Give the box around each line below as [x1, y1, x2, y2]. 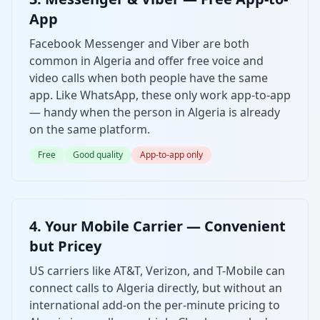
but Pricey [29, 236, 101, 256]
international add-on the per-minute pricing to [29, 296, 280, 313]
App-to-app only [140, 148, 203, 161]
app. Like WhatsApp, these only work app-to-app [29, 86, 291, 103]
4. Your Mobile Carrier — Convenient [29, 216, 286, 236]
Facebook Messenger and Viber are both [29, 35, 249, 51]
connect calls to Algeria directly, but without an [29, 279, 282, 296]
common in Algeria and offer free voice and [29, 52, 264, 69]
